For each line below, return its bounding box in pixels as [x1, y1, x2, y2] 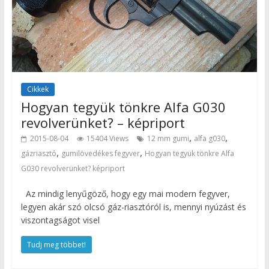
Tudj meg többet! [26, 239, 86, 250]
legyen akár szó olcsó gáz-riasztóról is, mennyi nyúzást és [20, 201, 246, 213]
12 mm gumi [147, 133, 189, 144]
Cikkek [26, 83, 49, 94]
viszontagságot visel [20, 214, 100, 226]
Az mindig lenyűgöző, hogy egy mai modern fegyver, [20, 187, 230, 199]
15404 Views [86, 133, 128, 144]
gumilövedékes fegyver [61, 148, 140, 159]
